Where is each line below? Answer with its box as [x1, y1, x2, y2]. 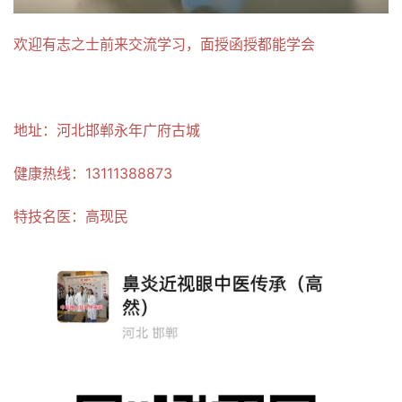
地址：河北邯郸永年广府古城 [13, 120, 200, 139]
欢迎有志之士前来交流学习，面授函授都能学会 [13, 34, 315, 53]
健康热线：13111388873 [13, 163, 172, 182]
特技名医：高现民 [13, 206, 128, 225]
